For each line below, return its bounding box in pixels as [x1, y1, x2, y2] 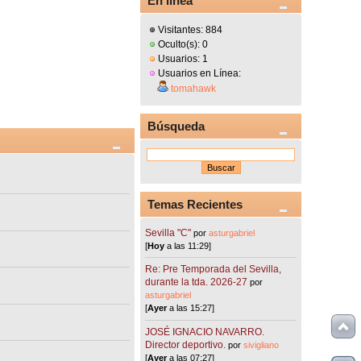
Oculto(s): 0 [156, 39, 209, 51]
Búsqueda [147, 119, 205, 134]
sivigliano [243, 339, 280, 350]
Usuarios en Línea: [156, 68, 242, 80]
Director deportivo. [145, 338, 226, 351]
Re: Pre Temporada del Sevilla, [145, 263, 282, 276]
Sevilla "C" [145, 226, 194, 239]
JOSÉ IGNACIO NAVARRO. [145, 326, 265, 338]
